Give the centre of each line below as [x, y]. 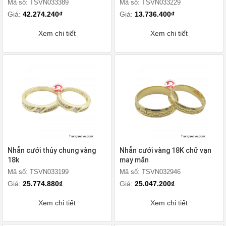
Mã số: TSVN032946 [150, 172]
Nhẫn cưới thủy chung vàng [52, 150]
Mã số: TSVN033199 [38, 172]
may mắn [134, 160]
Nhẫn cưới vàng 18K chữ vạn [165, 150]
